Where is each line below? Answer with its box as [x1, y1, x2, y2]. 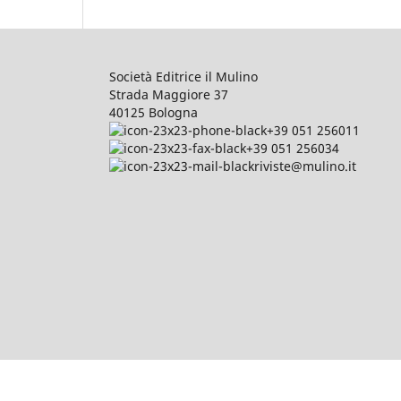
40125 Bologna [109, 103, 198, 121]
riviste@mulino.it [254, 157, 356, 175]
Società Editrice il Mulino [109, 67, 258, 85]
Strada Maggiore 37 [109, 85, 228, 103]
